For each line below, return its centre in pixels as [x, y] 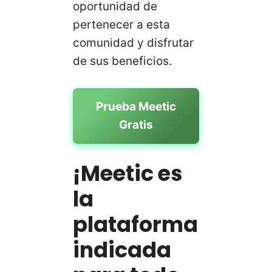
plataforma [135, 225]
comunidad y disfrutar [133, 43]
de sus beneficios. [122, 61]
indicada [122, 250]
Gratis [136, 124]
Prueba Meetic [136, 106]
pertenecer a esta [121, 25]
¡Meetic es [128, 174]
